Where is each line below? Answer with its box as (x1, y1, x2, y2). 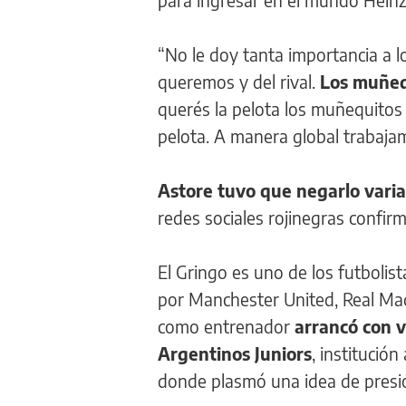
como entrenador (158, 315, 295, 337)
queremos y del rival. (158, 71, 320, 92)
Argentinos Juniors (158, 343, 312, 364)
